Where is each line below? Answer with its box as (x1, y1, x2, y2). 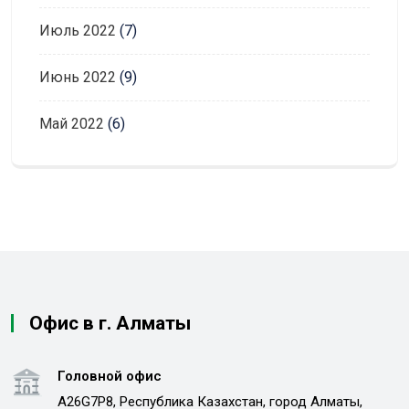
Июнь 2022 (39, 68, 116, 86)
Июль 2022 (39, 21, 116, 39)
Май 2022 (39, 114, 104, 132)
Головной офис (58, 367, 162, 384)
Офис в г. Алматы (29, 311, 191, 334)
